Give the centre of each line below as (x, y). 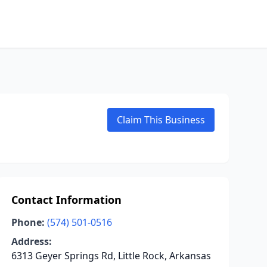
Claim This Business (161, 120)
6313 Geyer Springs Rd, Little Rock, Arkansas (111, 256)
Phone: (28, 222)
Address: (31, 241)
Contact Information (66, 200)
